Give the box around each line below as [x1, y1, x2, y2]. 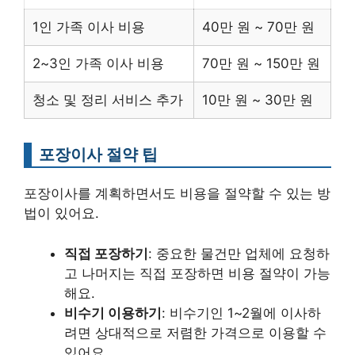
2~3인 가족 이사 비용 [32, 55, 164, 71]
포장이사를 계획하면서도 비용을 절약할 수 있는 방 [24, 185, 330, 201]
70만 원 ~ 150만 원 [202, 55, 320, 71]
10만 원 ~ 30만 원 [202, 92, 313, 108]
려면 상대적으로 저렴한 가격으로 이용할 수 [64, 324, 326, 341]
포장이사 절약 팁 [39, 144, 158, 164]
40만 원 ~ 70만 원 [202, 19, 315, 35]
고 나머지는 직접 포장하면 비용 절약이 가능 [64, 265, 330, 281]
